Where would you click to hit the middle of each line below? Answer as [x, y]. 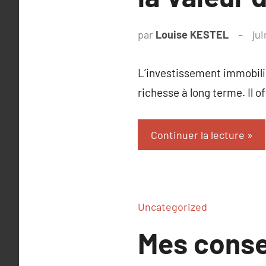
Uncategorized [172, 207]
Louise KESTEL [192, 35]
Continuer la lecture [197, 134]
